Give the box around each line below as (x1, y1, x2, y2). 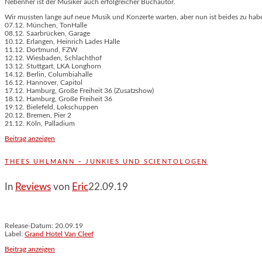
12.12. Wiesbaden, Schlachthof (5, 54, 102, 61)
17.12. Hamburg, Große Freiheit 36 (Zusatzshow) (5, 87, 154, 94)
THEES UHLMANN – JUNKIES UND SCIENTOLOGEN (5, 158, 208, 166)
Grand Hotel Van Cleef (25, 230, 94, 237)
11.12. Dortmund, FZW (5, 46, 77, 53)
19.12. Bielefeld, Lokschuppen (5, 103, 98, 111)
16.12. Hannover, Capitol (5, 78, 82, 86)
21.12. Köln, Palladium (5, 119, 75, 127)
